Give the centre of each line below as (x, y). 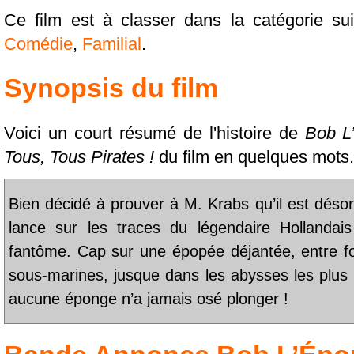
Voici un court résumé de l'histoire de (154, 134)
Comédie (38, 44)
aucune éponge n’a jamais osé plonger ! (149, 298)
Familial (112, 44)
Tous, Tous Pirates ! (79, 157)
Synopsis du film (111, 88)
